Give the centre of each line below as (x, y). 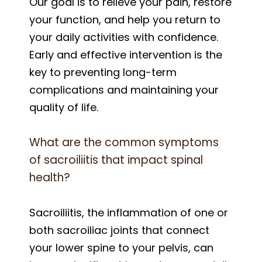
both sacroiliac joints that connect (119, 230)
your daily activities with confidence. (124, 37)
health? (50, 177)
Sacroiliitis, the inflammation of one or (129, 212)
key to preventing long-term (103, 72)
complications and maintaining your (124, 89)
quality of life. (64, 107)
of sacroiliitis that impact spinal (116, 160)
